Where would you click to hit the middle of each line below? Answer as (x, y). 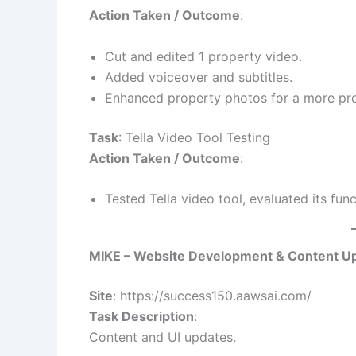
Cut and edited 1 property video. (203, 56)
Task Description (141, 317)
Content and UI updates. (163, 337)
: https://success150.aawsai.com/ (212, 296)
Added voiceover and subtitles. (199, 77)
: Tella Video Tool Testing (194, 137)
